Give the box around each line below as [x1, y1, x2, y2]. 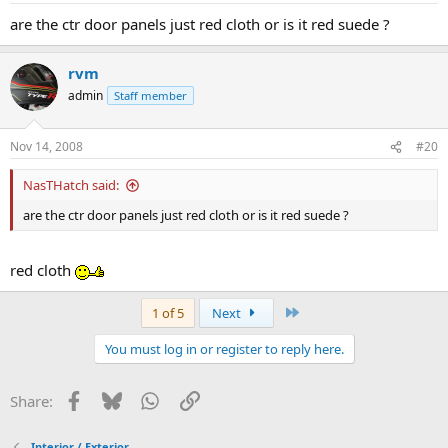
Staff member [114, 87, 187, 103]
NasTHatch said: [23, 176, 119, 195]
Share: [10, 390, 53, 411]
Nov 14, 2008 [10, 138, 83, 156]
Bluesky [120, 388, 175, 409]
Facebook [82, 388, 149, 409]
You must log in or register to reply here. [104, 339, 344, 358]
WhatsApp [158, 388, 230, 409]
